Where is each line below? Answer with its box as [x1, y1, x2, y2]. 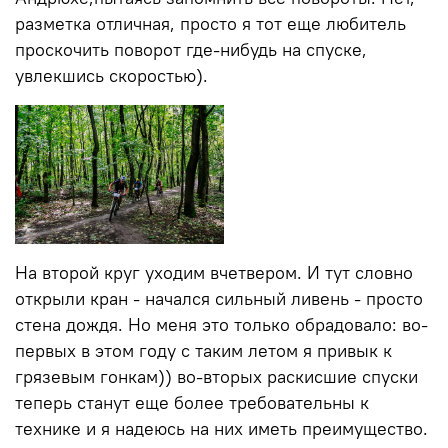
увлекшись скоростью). [15, 65, 208, 88]
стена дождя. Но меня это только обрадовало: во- [15, 314, 428, 337]
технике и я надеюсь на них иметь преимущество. [15, 418, 428, 441]
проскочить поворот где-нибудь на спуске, [15, 39, 367, 62]
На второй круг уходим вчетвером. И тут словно [15, 262, 413, 285]
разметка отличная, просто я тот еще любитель [15, 13, 406, 36]
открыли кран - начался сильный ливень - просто [15, 288, 423, 311]
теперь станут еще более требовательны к [15, 392, 369, 415]
